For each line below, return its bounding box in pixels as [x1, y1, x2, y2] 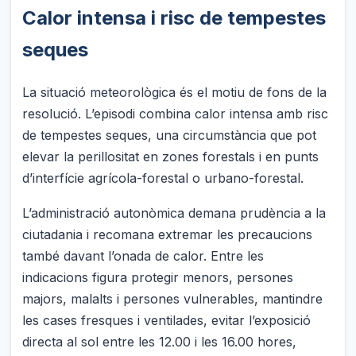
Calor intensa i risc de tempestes [22, 6, 327, 29]
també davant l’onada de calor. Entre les [22, 248, 265, 265]
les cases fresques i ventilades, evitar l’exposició [22, 312, 311, 329]
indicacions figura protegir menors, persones [22, 269, 294, 286]
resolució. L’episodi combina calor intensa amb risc [22, 105, 329, 122]
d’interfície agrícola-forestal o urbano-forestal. [22, 169, 304, 186]
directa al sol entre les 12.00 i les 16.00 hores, [22, 334, 297, 350]
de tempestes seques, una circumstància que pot [22, 126, 317, 143]
